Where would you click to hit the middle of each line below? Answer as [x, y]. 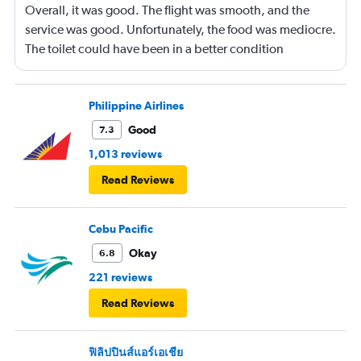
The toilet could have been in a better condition [154, 48]
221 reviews [120, 277]
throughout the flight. [84, 68]
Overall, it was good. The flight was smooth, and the [167, 10]
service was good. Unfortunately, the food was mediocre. [180, 29]
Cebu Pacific [121, 228]
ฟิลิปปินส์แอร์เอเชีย [136, 352]
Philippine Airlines [136, 105]
